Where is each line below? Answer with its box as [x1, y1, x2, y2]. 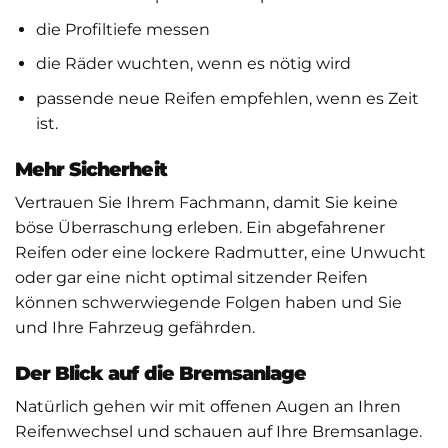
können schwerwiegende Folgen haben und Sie [15, 293, 402, 313]
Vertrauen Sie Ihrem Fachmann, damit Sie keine [15, 193, 398, 213]
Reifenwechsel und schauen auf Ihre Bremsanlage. [15, 422, 422, 442]
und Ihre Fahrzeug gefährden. [15, 318, 255, 338]
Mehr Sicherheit [15, 156, 167, 181]
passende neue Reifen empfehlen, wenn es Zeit [35, 88, 419, 108]
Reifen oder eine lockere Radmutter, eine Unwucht [15, 243, 426, 263]
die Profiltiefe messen [35, 19, 210, 39]
